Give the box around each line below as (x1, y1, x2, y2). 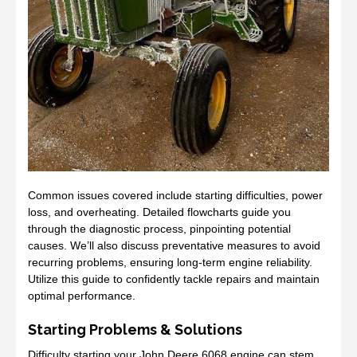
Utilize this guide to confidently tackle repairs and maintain (28, 272, 320, 285)
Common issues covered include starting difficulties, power (28, 188, 323, 202)
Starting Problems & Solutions (28, 320, 242, 338)
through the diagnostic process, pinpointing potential (28, 222, 291, 235)
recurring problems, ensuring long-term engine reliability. (28, 255, 312, 269)
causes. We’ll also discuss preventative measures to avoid (28, 238, 320, 252)
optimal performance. (28, 288, 135, 302)
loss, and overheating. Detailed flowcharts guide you (28, 205, 291, 218)
